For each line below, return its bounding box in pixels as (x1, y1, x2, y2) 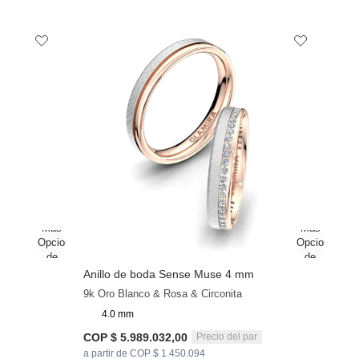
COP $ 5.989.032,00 (83, 330, 188, 344)
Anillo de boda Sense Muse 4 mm (83, 267, 255, 280)
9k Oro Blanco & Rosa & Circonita (83, 287, 243, 300)
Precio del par (196, 331, 258, 343)
